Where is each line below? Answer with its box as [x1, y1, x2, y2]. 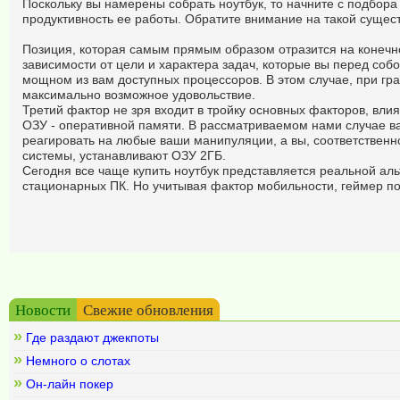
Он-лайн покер [26, 377, 113, 391]
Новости [15, 301, 71, 319]
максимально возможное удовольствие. [22, 87, 255, 102]
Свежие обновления [83, 301, 213, 319]
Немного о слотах [26, 354, 130, 368]
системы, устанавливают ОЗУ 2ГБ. [22, 148, 226, 162]
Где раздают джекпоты [26, 330, 159, 345]
